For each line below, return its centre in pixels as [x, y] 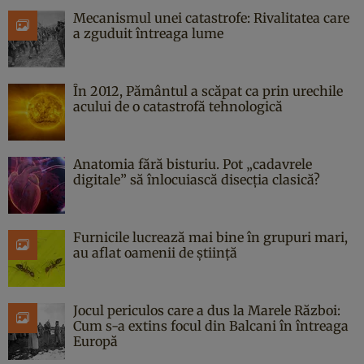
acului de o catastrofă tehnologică [178, 106]
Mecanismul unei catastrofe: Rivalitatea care [211, 17]
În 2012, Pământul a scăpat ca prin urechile [208, 91]
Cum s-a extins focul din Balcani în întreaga [211, 325]
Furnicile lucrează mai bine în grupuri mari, [210, 237]
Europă [95, 341]
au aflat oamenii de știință [155, 252]
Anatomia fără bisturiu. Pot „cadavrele [193, 164]
